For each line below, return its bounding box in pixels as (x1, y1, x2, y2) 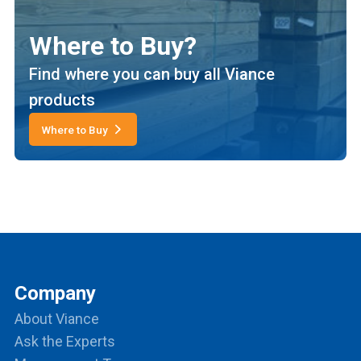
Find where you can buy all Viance (29, 64, 275, 85)
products (29, 90, 95, 110)
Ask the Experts (15, 332, 115, 350)
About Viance (15, 309, 99, 327)
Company (15, 281, 96, 305)
